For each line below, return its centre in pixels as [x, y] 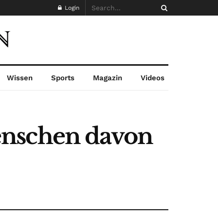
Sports [63, 78]
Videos [152, 78]
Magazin [107, 78]
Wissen [19, 78]
